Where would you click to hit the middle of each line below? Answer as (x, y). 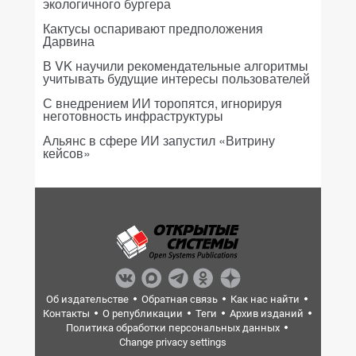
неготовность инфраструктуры (133, 116)
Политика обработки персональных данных (173, 328)
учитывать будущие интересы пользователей (176, 78)
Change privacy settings (173, 342)
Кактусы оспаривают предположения (153, 28)
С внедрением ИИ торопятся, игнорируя (163, 103)
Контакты (66, 313)
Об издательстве (87, 299)
